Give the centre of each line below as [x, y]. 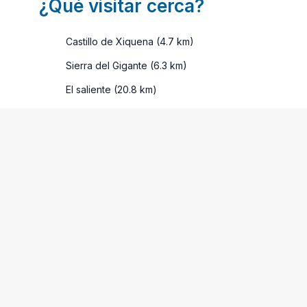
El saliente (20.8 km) [110, 89]
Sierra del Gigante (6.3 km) [125, 65]
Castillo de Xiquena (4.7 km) [128, 41]
